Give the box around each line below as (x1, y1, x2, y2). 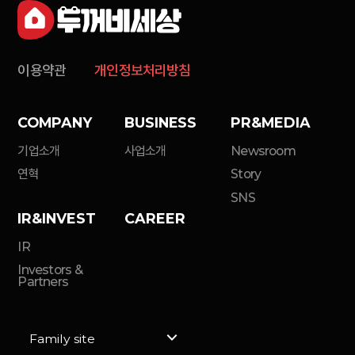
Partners (17, 274, 69, 290)
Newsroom (231, 143, 296, 158)
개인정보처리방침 (94, 60, 191, 79)
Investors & (17, 262, 82, 278)
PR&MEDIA (231, 113, 311, 131)
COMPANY (17, 113, 93, 131)
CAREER (124, 209, 185, 227)
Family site (29, 330, 96, 346)
